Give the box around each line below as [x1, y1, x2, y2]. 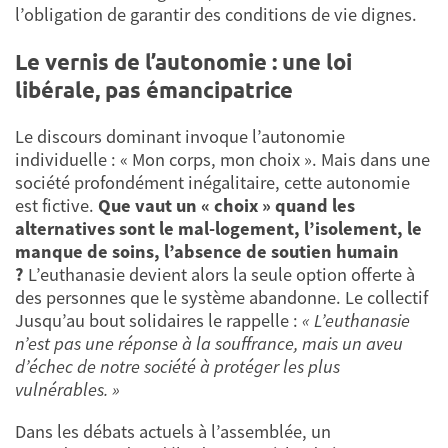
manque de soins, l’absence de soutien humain [15, 240, 399, 264]
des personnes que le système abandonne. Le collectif [15, 286, 428, 310]
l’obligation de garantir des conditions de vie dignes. [15, 3, 417, 27]
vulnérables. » [15, 378, 120, 402]
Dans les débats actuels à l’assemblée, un [15, 419, 331, 443]
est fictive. [15, 194, 98, 218]
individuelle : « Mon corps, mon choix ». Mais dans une [15, 148, 430, 172]
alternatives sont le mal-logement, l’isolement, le [15, 217, 422, 241]
